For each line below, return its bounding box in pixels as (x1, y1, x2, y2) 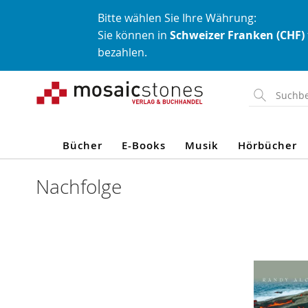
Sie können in (98, 27, 170, 43)
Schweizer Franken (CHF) (170, 27, 305, 43)
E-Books (121, 138, 166, 153)
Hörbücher (237, 138, 297, 153)
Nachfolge (36, 174, 122, 199)
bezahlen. (98, 45, 147, 60)
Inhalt (35, 104, 62, 118)
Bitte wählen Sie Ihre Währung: (98, 10, 256, 25)
